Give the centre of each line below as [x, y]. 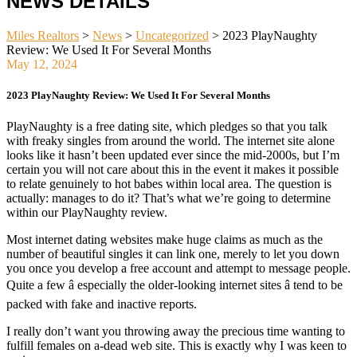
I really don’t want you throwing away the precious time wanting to [176, 331]
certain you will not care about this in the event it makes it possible [173, 170]
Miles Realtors [43, 35]
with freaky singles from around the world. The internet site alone [171, 141]
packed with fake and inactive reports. [102, 304]
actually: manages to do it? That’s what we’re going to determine [169, 198]
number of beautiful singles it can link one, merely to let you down [173, 254]
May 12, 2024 [42, 64]
